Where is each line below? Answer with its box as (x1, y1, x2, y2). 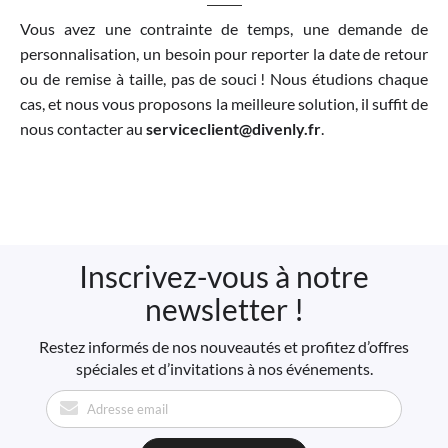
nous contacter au (20, 119, 146, 139)
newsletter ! (144, 290, 304, 327)
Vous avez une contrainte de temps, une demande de (20, 19, 428, 39)
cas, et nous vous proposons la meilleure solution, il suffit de (20, 94, 428, 114)
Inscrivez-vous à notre (79, 257, 369, 294)
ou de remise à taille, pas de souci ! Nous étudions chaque (20, 69, 428, 89)
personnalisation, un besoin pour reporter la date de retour (20, 44, 428, 64)
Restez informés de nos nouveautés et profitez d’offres (39, 336, 409, 356)
